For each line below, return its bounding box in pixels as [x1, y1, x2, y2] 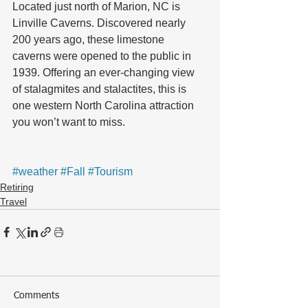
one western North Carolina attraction [12, 99, 197, 111]
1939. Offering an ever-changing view [12, 66, 197, 78]
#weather [12, 165, 58, 177]
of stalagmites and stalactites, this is [12, 82, 189, 95]
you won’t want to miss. [12, 115, 125, 128]
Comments [14, 290, 59, 300]
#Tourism [88, 165, 133, 177]
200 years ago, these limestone [12, 33, 167, 45]
